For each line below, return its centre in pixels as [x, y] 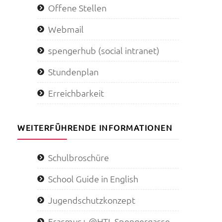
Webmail [66, 29]
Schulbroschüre [79, 158]
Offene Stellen [77, 8]
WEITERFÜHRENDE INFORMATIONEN [95, 128]
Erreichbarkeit [76, 93]
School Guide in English [93, 179]
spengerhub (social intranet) [104, 51]
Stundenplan [73, 72]
